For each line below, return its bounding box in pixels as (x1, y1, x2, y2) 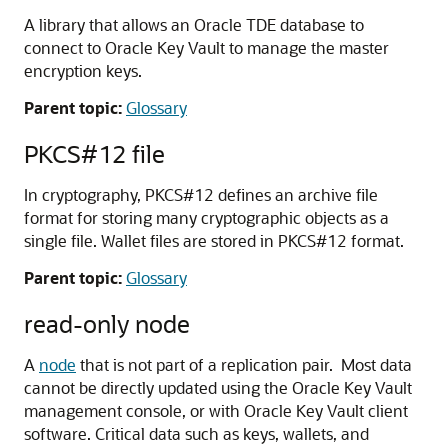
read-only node (24, 308, 190, 339)
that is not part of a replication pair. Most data (76, 354, 412, 375)
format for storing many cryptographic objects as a (24, 207, 389, 228)
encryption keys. (24, 60, 142, 81)
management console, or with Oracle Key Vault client (24, 400, 408, 421)
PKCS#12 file (24, 138, 165, 169)
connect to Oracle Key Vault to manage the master (24, 37, 389, 58)
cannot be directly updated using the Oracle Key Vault (24, 377, 412, 398)
